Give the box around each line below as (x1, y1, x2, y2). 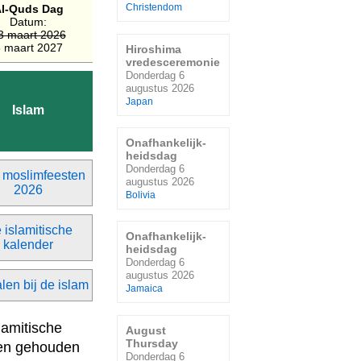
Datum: (10, 15, 47, 28)
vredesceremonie (126, 55, 220, 68)
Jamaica (126, 284, 163, 294)
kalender (3, 238, 53, 251)
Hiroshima (126, 42, 181, 56)
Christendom (126, 2, 182, 13)
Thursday (126, 336, 178, 350)
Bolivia (126, 189, 156, 200)
